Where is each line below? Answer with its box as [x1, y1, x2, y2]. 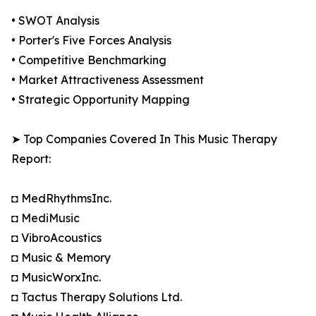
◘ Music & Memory [11, 250, 111, 265]
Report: [11, 152, 51, 166]
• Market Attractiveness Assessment [11, 73, 204, 87]
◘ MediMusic [11, 211, 80, 226]
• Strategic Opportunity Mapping [11, 92, 190, 107]
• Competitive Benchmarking [11, 53, 166, 68]
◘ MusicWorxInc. [11, 270, 101, 285]
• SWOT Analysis [11, 13, 99, 28]
